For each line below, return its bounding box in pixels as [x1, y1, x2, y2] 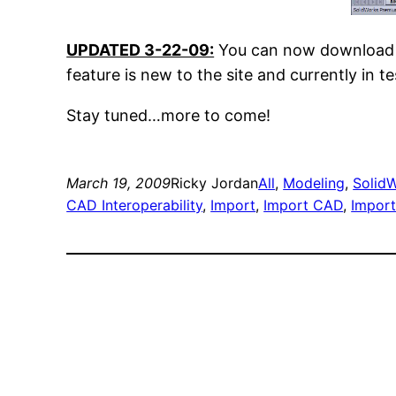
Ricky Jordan [171, 173, 259, 192]
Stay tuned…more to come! [66, 105, 271, 125]
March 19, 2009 [66, 173, 171, 192]
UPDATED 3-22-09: [66, 40, 215, 59]
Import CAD [263, 195, 344, 214]
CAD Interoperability [66, 195, 203, 214]
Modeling [283, 173, 346, 192]
